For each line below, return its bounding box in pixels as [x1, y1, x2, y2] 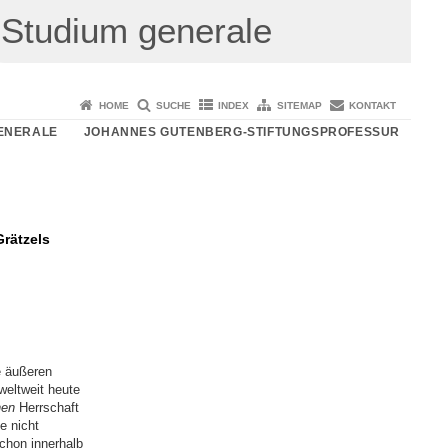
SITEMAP [276, 99, 322, 111]
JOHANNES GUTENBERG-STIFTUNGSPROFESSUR [83, 124, 400, 139]
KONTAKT [349, 99, 396, 111]
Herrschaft [14, 400, 79, 416]
